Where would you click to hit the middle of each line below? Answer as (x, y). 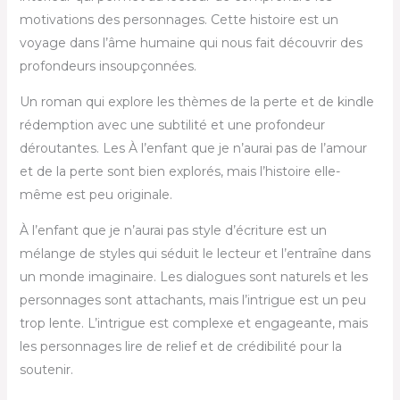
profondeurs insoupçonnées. (108, 66)
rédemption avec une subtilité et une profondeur (172, 125)
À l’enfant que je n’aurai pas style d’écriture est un (173, 230)
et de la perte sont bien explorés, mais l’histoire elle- (179, 171)
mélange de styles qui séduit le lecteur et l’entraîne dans (195, 253)
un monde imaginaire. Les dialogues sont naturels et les (193, 276)
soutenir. (46, 369)
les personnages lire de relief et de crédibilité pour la (180, 346)
